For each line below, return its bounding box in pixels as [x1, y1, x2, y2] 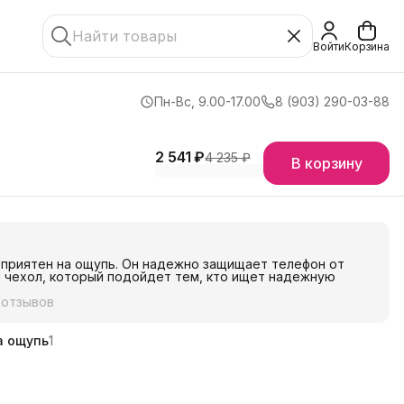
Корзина [344, 40, 390, 53]
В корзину [290, 154, 363, 172]
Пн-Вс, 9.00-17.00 [154, 94, 261, 109]
